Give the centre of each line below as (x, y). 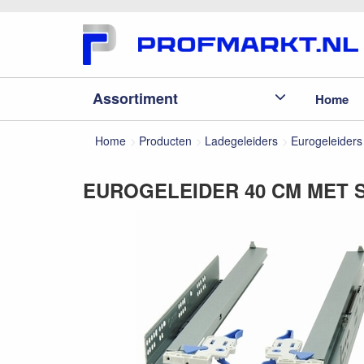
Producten (165, 141)
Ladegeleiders (241, 141)
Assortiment (135, 98)
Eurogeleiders (327, 141)
